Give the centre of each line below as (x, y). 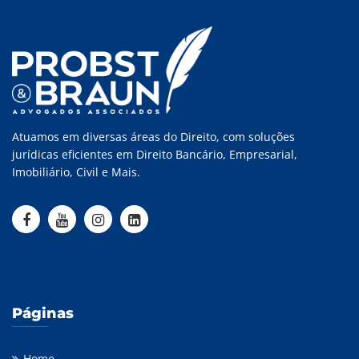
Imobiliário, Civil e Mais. (76, 172)
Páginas (43, 314)
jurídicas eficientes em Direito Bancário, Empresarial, (155, 155)
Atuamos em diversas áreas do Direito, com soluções (153, 137)
